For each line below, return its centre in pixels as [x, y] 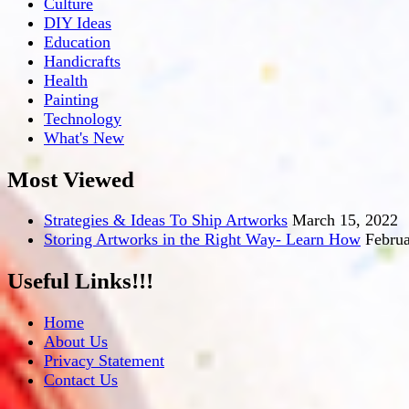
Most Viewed [71, 179]
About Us [76, 341]
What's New [84, 137]
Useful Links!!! [80, 281]
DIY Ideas [78, 22]
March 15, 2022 [345, 220]
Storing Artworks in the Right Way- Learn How [202, 240]
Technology [83, 118]
